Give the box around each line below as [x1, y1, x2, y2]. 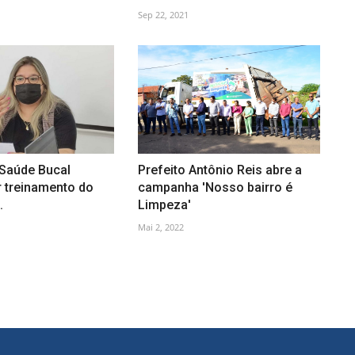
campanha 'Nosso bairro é [137, 180, 292, 195]
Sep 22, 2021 [137, 9, 189, 21]
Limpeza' [137, 197, 191, 212]
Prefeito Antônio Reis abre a [137, 162, 302, 177]
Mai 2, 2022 [137, 221, 184, 233]
